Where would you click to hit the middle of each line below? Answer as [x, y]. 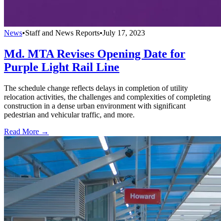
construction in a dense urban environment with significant [95, 106]
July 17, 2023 [124, 33]
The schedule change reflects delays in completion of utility [96, 88]
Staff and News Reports [62, 33]
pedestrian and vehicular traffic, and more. [69, 114]
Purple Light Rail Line [62, 67]
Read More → [26, 131]
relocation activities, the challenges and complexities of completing [107, 97]
